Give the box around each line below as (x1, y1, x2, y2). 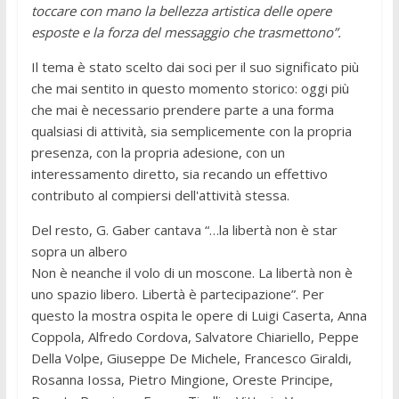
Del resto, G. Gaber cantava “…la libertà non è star (30, 220, 338, 239)
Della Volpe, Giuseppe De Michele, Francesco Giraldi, (30, 348, 352, 367)
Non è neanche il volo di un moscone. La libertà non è (30, 263, 353, 281)
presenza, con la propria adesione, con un (30, 142, 285, 161)
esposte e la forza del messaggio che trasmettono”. (30, 22, 341, 41)
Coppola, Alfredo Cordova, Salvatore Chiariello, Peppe (30, 327, 359, 346)
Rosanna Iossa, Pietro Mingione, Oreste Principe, (30, 370, 333, 388)
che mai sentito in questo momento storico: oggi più (30, 78, 349, 97)
